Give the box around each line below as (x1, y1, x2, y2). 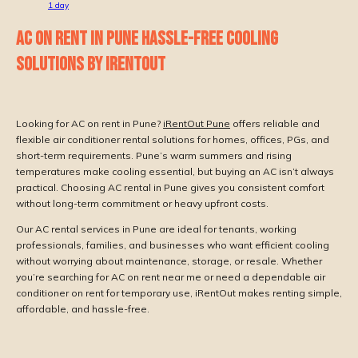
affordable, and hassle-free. (16, 303, 149, 316)
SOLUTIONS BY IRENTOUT (16, 53, 165, 77)
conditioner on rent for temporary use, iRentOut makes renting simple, (16, 287, 342, 300)
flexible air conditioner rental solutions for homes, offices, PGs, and (16, 133, 329, 146)
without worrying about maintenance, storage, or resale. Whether (16, 255, 322, 268)
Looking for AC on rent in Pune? (16, 117, 163, 130)
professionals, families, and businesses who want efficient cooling (16, 239, 329, 252)
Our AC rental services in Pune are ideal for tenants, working (16, 223, 296, 236)
